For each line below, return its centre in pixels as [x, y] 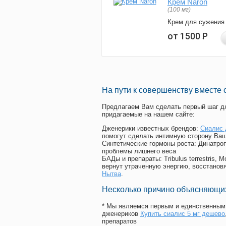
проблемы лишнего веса [139, 151]
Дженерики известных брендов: [151, 129]
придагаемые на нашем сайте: [148, 115]
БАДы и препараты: [133, 159]
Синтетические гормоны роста [148, 144]
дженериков [121, 214]
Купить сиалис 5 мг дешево [183, 214]
